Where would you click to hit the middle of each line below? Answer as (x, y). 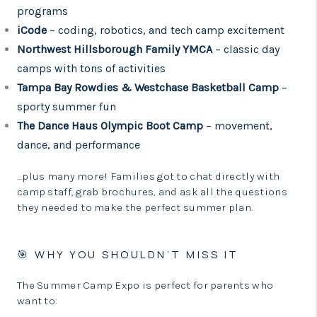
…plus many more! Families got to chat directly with (149, 176)
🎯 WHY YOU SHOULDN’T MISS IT (128, 254)
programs (42, 11)
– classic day (246, 49)
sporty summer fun (67, 106)
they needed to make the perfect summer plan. (135, 207)
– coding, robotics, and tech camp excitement (167, 30)
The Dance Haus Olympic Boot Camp (111, 126)
